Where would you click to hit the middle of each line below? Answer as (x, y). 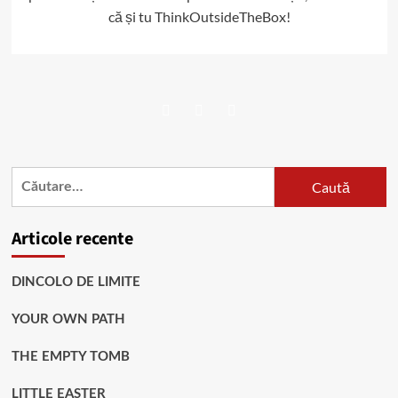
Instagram (262, 116)
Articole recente (72, 239)
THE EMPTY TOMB (70, 357)
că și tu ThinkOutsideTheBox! (199, 17)
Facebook (195, 116)
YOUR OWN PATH (68, 320)
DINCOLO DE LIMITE (76, 283)
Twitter (220, 116)
